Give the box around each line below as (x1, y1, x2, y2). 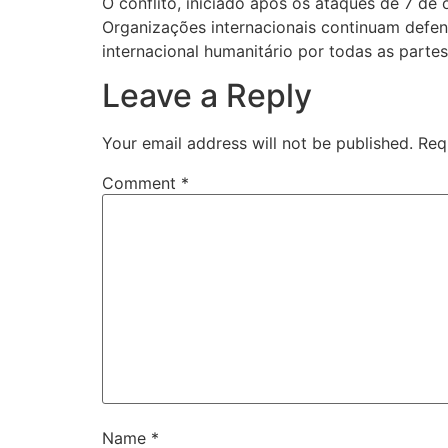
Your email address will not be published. (102, 133, 413, 154)
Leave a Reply (102, 76, 312, 116)
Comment (102, 173, 181, 194)
